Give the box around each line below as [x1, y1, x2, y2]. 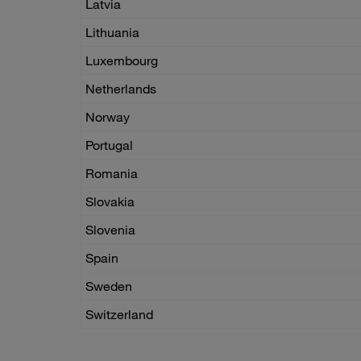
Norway [85, 109, 130, 126]
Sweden [85, 278, 132, 295]
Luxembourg [85, 52, 158, 69]
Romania [85, 165, 138, 182]
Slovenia [85, 222, 135, 239]
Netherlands [85, 81, 156, 98]
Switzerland [85, 306, 153, 323]
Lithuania [85, 24, 139, 41]
